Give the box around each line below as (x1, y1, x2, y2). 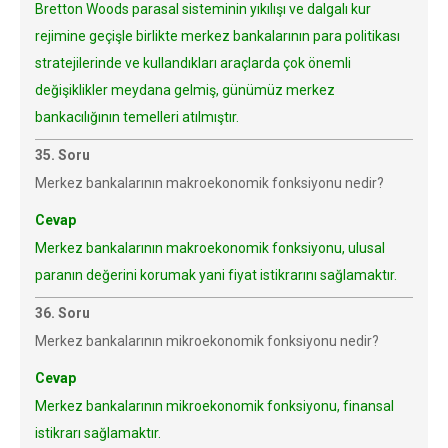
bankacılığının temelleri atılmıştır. (35, 109, 239, 125)
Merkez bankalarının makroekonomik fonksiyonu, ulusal (35, 240, 385, 256)
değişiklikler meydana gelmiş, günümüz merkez (35, 82, 335, 98)
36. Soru (35, 305, 90, 321)
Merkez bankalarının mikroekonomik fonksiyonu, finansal (35, 398, 394, 414)
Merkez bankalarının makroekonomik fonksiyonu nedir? (35, 175, 384, 191)
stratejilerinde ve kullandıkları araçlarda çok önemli (35, 55, 351, 71)
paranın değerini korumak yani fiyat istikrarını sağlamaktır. (35, 267, 397, 283)
